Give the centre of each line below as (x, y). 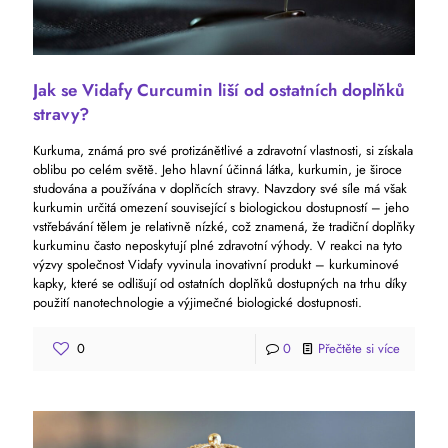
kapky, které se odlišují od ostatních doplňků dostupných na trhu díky (220, 283)
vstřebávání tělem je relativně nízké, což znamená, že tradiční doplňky (224, 226)
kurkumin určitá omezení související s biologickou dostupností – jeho (221, 207)
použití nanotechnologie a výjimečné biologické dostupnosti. (197, 302)
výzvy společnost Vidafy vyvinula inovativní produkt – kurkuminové (216, 264)
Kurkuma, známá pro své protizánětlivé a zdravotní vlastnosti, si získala (223, 150)
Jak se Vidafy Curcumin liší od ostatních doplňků (219, 89)
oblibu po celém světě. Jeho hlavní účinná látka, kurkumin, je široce (217, 169)
